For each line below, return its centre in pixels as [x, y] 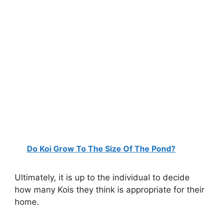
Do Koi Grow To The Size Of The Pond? [101, 149]
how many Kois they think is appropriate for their [109, 190]
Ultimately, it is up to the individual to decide [102, 178]
